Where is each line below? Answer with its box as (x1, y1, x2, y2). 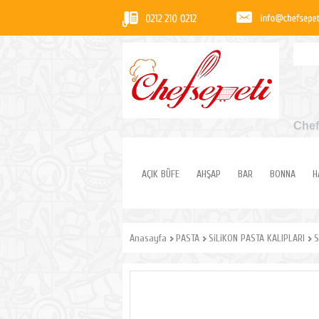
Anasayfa (130, 232, 167, 244)
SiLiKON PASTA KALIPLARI (209, 232, 305, 244)
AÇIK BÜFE (142, 168, 179, 180)
